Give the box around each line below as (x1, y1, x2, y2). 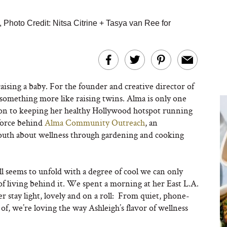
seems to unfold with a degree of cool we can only (6, 165, 183, 177)
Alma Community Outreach (45, 117, 145, 128)
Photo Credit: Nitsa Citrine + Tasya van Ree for (4, 19, 171, 27)
